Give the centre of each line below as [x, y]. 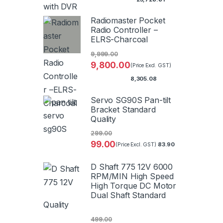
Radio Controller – [124, 30]
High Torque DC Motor [134, 186]
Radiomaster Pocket [128, 21]
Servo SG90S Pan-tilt [131, 100]
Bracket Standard [123, 109]
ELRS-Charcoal [119, 40]
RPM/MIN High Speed [132, 176]
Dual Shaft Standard [128, 195]
